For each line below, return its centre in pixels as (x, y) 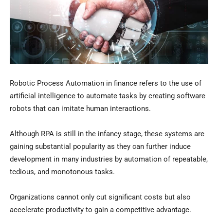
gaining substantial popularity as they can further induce (100, 147)
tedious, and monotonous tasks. (62, 172)
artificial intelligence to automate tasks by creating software (108, 96)
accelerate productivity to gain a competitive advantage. (100, 210)
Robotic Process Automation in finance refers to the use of (106, 83)
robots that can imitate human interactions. (80, 109)
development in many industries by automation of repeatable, (109, 159)
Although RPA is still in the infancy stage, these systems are (107, 134)
